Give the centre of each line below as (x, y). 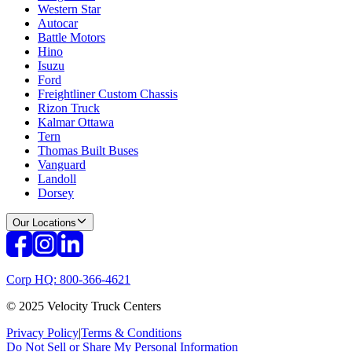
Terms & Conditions (131, 333)
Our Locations (44, 223)
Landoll (57, 179)
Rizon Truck (69, 108)
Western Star (69, 9)
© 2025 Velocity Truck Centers (84, 306)
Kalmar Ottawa (76, 123)
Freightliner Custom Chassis (108, 94)
